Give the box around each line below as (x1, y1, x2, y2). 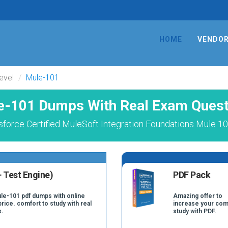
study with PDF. (173, 208, 217, 215)
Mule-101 (26, 73, 59, 82)
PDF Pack (173, 169, 211, 180)
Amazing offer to (173, 192, 223, 199)
